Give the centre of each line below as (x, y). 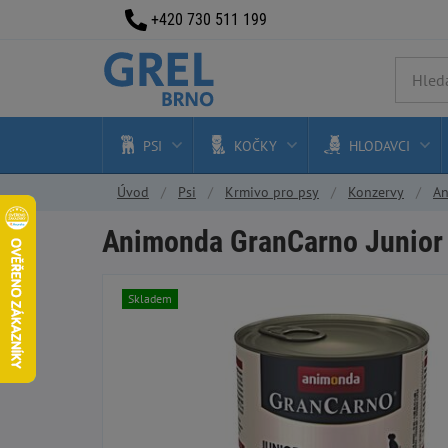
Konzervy (376, 192)
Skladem (150, 298)
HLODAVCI (379, 146)
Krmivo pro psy (272, 192)
